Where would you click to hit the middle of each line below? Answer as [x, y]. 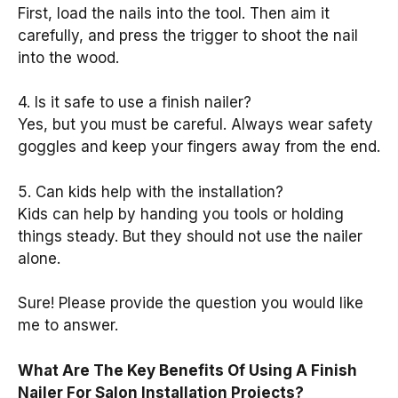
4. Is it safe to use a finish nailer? [135, 103]
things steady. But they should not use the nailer [190, 236]
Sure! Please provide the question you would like [191, 303]
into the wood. [68, 57]
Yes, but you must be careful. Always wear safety [195, 125]
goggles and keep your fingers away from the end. [199, 147]
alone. [39, 258]
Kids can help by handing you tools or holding [181, 214]
